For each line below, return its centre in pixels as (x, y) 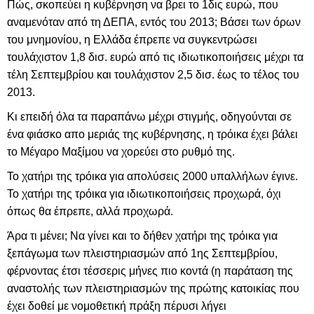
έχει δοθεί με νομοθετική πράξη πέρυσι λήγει (117, 306)
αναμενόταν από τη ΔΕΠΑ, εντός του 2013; (114, 22)
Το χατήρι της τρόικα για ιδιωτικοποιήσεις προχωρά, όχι (144, 194)
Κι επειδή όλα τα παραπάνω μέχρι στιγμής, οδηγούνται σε (149, 117)
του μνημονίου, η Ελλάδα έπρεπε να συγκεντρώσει (132, 40)
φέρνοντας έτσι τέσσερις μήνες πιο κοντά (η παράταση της (150, 271)
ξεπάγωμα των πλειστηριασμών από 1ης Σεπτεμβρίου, (142, 253)
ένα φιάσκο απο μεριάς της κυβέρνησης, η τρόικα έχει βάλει (152, 134)
